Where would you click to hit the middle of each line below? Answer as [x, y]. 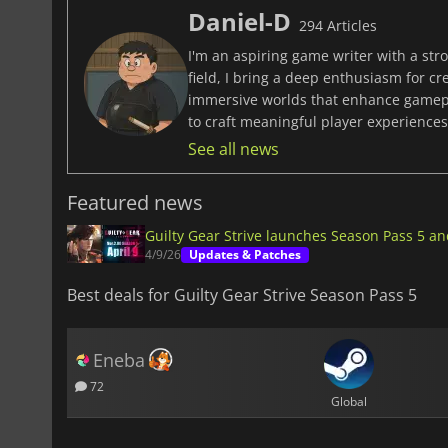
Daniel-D [239, 22]
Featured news [135, 203]
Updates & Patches [245, 255]
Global [348, 401]
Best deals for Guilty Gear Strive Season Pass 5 [242, 295]
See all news [233, 149]
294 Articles [338, 26]
